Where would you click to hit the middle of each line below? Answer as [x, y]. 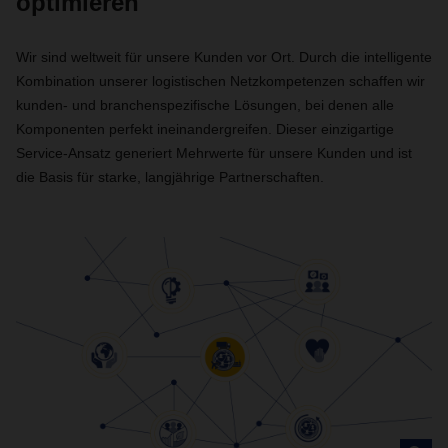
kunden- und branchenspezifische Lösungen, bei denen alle [205, 105]
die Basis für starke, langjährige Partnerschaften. [170, 177]
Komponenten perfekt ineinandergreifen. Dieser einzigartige [205, 129]
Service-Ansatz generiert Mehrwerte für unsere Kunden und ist [214, 153]
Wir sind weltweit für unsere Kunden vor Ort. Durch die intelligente [224, 57]
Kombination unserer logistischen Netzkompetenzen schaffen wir [220, 81]
